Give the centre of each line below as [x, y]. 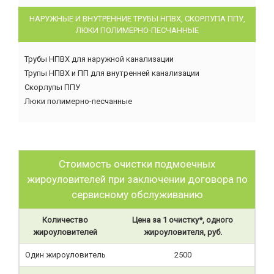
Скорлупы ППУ [52, 87]
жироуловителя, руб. [183, 232]
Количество [65, 220]
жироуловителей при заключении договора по [137, 179]
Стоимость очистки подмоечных [137, 164]
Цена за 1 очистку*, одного [183, 220]
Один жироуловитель [65, 255]
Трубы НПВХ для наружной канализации [99, 59]
